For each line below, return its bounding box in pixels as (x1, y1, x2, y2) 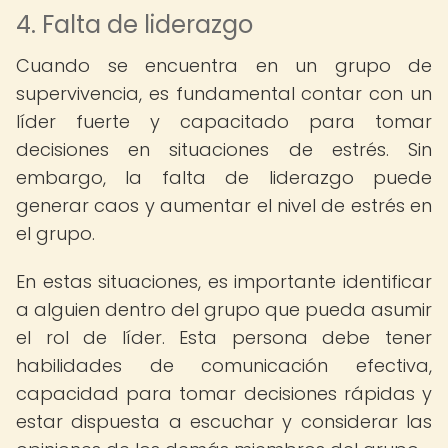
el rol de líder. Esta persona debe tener (16, 325, 432, 350)
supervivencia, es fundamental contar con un (16, 81, 432, 106)
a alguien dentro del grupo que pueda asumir (16, 297, 432, 322)
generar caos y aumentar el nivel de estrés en (16, 193, 432, 218)
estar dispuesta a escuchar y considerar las (16, 409, 432, 434)
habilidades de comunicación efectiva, (16, 353, 432, 378)
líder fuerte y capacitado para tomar (16, 109, 432, 134)
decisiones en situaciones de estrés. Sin (16, 137, 432, 162)
